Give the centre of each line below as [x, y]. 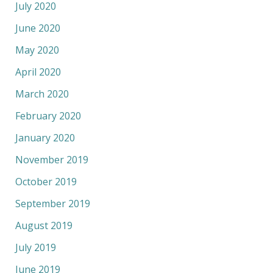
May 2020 [37, 50]
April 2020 [38, 72]
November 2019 [51, 159]
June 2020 [37, 28]
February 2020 [48, 115]
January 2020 [45, 137]
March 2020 [42, 94]
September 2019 [52, 203]
